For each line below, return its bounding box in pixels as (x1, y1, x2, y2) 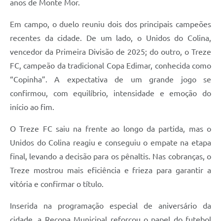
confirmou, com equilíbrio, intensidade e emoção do (10, 88, 211, 98)
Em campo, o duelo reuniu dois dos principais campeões (10, 19, 211, 29)
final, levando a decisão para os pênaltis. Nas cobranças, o (10, 151, 211, 161)
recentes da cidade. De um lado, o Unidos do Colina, (10, 33, 211, 42)
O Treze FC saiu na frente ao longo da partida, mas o (10, 124, 211, 133)
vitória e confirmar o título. (10, 179, 104, 188)
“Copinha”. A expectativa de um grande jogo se (10, 74, 211, 84)
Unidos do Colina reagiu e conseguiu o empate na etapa (10, 138, 211, 147)
